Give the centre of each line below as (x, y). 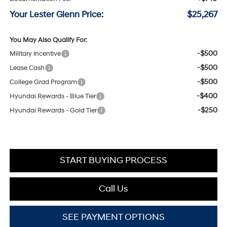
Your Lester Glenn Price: (56, 15)
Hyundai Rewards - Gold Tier (53, 111)
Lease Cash (27, 68)
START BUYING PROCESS (113, 161)
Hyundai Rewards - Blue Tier (52, 97)
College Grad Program (43, 82)
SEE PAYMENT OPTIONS (113, 217)
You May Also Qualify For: (48, 40)
